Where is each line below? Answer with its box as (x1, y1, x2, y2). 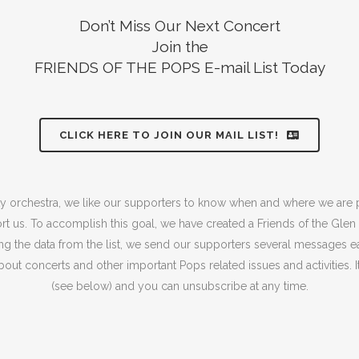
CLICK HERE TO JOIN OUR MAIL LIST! (59, 129, 279, 141)
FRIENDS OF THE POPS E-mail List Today (34, 58, 325, 76)
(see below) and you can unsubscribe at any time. (50, 280, 309, 292)
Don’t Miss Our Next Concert (79, 17, 280, 34)
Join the (151, 38, 208, 55)
